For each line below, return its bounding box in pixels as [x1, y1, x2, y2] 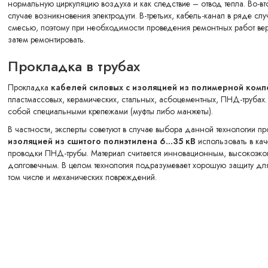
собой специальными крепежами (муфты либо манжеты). [8, 105, 213, 118]
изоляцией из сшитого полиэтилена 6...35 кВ [8, 135, 196, 148]
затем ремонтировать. [8, 33, 86, 46]
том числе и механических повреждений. [8, 171, 157, 184]
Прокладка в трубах [8, 56, 140, 77]
